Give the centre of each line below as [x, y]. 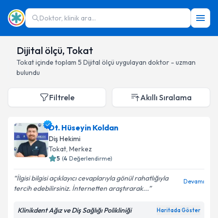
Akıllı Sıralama [166, 97]
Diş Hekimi [64, 139]
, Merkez [79, 149]
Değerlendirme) [91, 158]
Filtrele [62, 97]
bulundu [28, 73]
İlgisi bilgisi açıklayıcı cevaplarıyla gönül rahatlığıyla [92, 178]
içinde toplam [56, 62]
